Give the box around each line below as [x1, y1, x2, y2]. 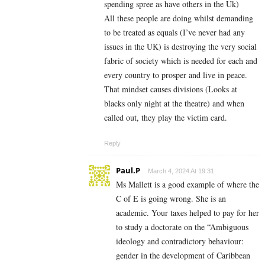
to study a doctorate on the [116, 221, 207, 232]
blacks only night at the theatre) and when [104, 97, 244, 109]
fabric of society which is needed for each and [104, 54, 257, 66]
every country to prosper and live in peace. [104, 69, 247, 80]
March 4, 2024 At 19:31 [148, 167, 214, 174]
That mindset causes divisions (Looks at [104, 83, 237, 95]
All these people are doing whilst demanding [104, 12, 253, 24]
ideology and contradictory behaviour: [116, 235, 244, 247]
